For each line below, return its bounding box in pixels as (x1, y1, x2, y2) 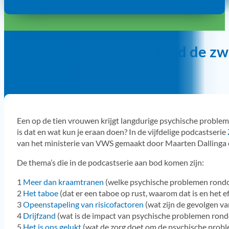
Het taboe (22, 188, 58, 198)
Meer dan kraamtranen (22, 177, 104, 187)
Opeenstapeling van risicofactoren (22, 199, 144, 210)
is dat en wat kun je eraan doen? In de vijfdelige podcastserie (16, 126, 227, 136)
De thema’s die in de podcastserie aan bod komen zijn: (16, 157, 204, 168)
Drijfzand (22, 211, 56, 221)
